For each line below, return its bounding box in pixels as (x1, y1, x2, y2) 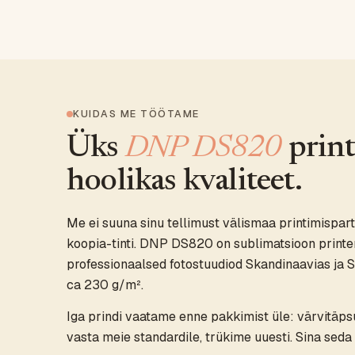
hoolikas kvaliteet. (67, 166, 302, 198)
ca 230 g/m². (67, 277, 143, 293)
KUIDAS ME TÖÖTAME (73, 107, 200, 120)
